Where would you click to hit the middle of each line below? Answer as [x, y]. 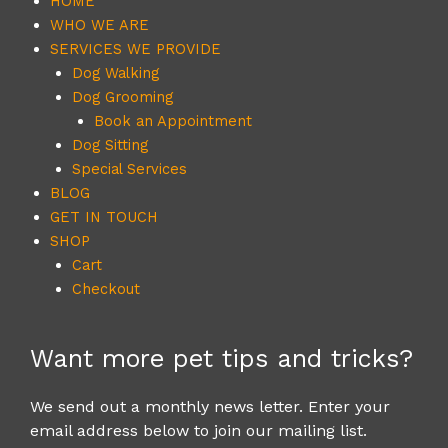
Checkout [105, 289]
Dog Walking [115, 73]
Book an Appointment [172, 121]
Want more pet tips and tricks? [221, 358]
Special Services [129, 169]
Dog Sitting [109, 145]
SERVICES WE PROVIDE [135, 49]
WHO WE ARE [99, 25]
